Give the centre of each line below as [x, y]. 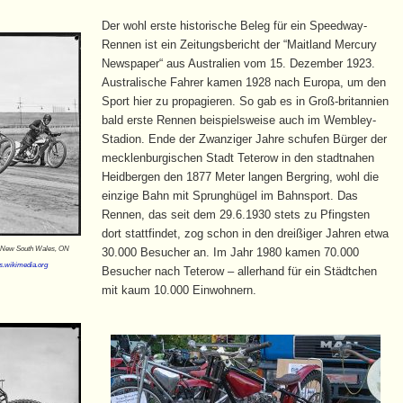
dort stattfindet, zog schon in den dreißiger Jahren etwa [245, 233]
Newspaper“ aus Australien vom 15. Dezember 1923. [238, 63]
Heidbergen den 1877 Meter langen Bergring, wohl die [240, 176]
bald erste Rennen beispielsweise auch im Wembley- [238, 120]
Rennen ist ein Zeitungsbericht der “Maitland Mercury [239, 44]
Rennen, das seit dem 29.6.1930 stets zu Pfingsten [235, 214]
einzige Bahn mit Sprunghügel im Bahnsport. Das [229, 195]
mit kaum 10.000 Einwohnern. [179, 290]
